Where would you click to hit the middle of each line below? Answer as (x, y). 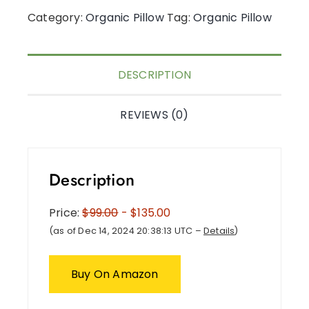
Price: (66, 212)
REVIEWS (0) (154, 114)
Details (219, 230)
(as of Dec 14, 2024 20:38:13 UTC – (126, 230)
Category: (57, 17)
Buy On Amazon (115, 274)
